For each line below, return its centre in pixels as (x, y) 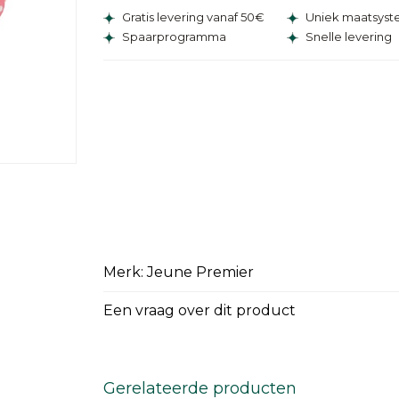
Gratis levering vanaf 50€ (192, 17)
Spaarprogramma (173, 37)
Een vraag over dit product (199, 311)
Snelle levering (348, 37)
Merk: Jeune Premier (179, 273)
